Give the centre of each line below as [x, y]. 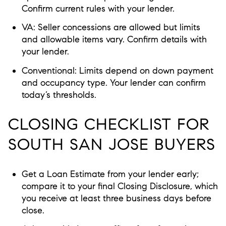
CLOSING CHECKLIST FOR [109, 124]
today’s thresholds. [59, 95]
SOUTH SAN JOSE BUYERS [112, 145]
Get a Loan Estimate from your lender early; [110, 174]
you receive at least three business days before [116, 198]
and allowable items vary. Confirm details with [114, 40]
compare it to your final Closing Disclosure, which [120, 186]
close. [33, 210]
